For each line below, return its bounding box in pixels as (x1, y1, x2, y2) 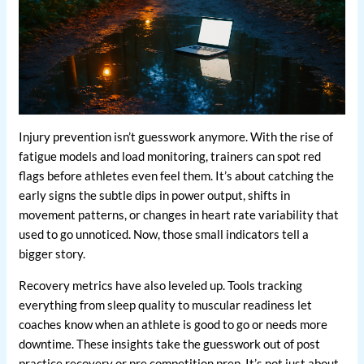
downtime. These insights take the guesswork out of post (19, 336, 321, 352)
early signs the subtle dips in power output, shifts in (19, 188, 291, 203)
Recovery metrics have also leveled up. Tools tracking (19, 278, 303, 293)
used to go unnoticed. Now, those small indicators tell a (19, 227, 310, 242)
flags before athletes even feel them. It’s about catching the (19, 168, 335, 184)
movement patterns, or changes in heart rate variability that (19, 207, 340, 223)
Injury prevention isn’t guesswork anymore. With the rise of (19, 129, 334, 145)
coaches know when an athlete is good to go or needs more (19, 317, 328, 332)
